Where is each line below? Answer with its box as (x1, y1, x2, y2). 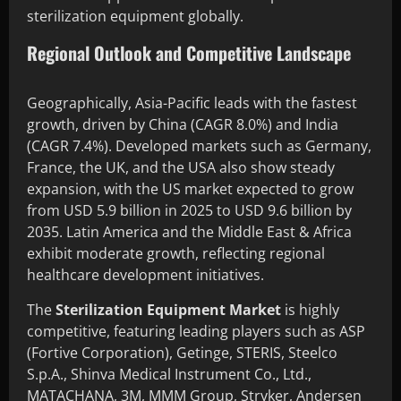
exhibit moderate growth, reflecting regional (27, 243, 325, 263)
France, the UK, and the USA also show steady (27, 157, 335, 177)
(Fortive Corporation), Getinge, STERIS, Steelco (27, 342, 337, 363)
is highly (281, 299, 339, 320)
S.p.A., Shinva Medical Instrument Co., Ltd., (27, 363, 311, 384)
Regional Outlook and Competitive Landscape (27, 38, 351, 66)
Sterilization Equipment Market (55, 299, 281, 320)
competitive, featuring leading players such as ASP (27, 320, 365, 341)
